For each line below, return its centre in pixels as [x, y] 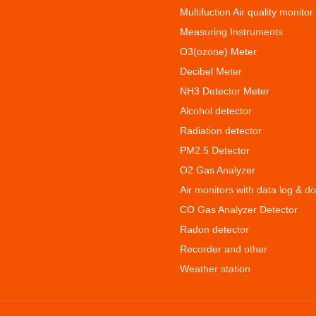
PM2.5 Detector [215, 150]
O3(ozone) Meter [218, 51]
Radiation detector [221, 130]
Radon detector [214, 229]
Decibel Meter [211, 71]
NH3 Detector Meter [225, 91]
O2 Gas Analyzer [218, 170]
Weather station [215, 269]
